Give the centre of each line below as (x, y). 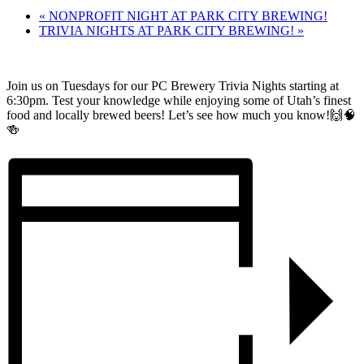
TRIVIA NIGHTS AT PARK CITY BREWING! (168, 31)
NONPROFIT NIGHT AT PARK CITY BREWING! (186, 16)
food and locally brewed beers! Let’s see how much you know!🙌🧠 (181, 115)
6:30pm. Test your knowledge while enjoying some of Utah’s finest (179, 101)
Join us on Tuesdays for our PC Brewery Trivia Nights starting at (173, 86)
